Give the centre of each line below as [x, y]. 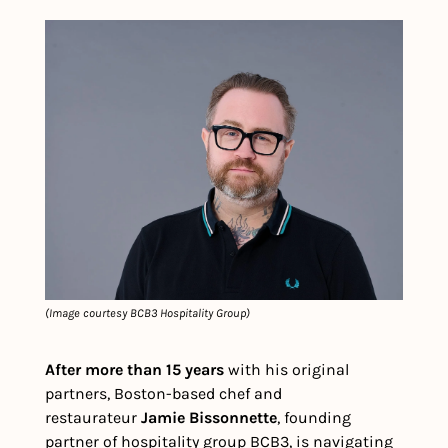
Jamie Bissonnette [209, 417]
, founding [314, 417]
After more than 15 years [134, 369]
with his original [286, 369]
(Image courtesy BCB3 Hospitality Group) [147, 312]
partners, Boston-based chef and [163, 393]
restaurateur [93, 417]
